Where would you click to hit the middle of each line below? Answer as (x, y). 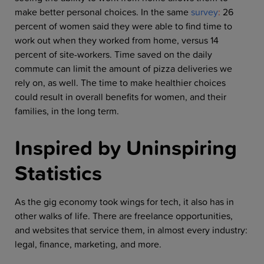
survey (204, 12)
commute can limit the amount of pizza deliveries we (123, 69)
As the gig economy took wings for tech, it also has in (124, 202)
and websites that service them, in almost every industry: (131, 230)
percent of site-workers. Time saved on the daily (113, 55)
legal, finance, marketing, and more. (89, 244)
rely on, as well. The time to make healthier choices (120, 83)
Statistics (58, 173)
